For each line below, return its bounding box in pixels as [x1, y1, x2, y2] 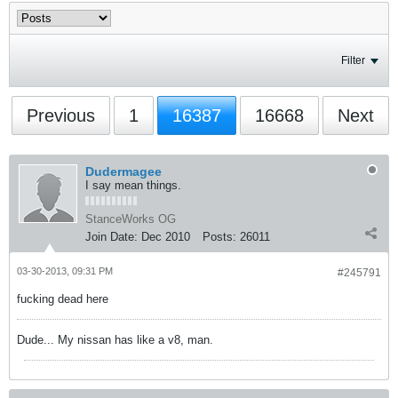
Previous [27, 106, 95, 125]
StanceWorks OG [85, 212, 176, 226]
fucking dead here [17, 292, 108, 306]
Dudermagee [85, 164, 162, 179]
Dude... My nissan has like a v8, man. [17, 333, 213, 346]
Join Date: [85, 230, 138, 243]
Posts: [203, 230, 236, 243]
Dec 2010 [141, 230, 190, 243]
